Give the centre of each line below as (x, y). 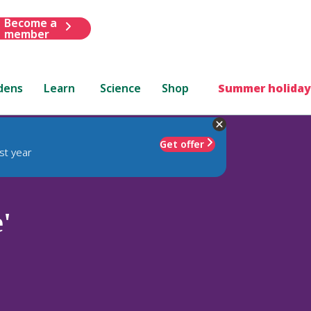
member (26, 34)
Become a (30, 23)
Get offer (182, 144)
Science (121, 88)
